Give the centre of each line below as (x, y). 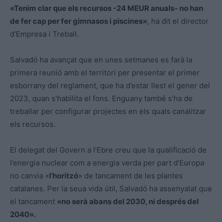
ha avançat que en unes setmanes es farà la (115, 59)
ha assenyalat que (180, 188)
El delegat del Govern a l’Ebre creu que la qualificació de (108, 150)
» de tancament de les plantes (131, 175)
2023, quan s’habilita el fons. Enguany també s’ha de (101, 98)
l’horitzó (64, 175)
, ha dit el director (178, 21)
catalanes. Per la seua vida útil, (65, 188)
